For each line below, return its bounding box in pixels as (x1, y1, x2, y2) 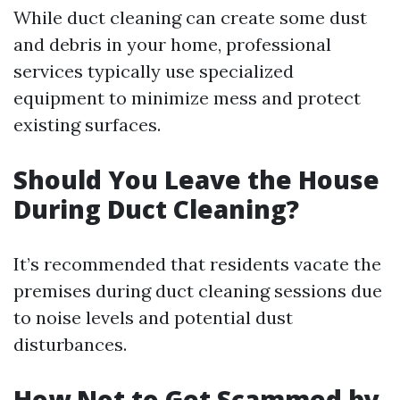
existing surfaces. (13, 113, 161, 136)
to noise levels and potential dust (13, 306, 293, 329)
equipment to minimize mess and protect (13, 87, 361, 109)
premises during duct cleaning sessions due (13, 279, 382, 302)
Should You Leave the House (13, 162, 379, 196)
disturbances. (13, 333, 127, 355)
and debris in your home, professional (13, 33, 331, 55)
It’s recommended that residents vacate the (13, 253, 381, 275)
